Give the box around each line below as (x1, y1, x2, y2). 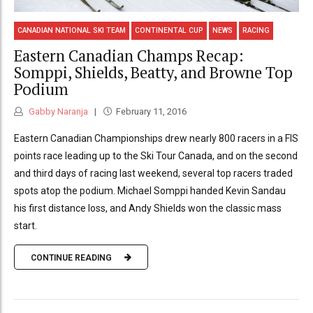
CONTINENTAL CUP (135, 27, 204, 35)
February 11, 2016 (115, 106, 187, 117)
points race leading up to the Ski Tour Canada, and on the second (14, 150, 298, 162)
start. (14, 220, 37, 232)
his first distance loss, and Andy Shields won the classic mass (14, 203, 282, 214)
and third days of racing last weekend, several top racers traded (14, 168, 293, 180)
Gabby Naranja (27, 106, 88, 117)
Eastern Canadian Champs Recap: (14, 45, 244, 66)
